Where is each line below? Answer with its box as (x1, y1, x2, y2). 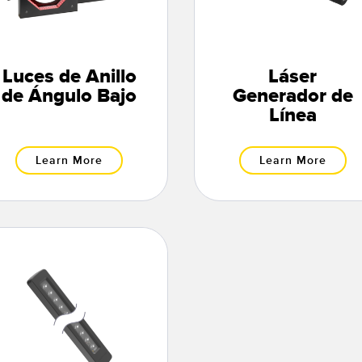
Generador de (232, 84, 353, 109)
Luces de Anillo (2, 65, 137, 90)
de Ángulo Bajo (2, 84, 137, 109)
